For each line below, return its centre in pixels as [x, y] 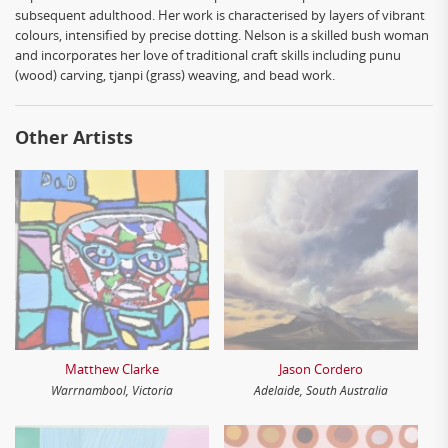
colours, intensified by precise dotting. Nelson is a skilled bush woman [222, 35]
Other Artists [74, 137]
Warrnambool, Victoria [112, 390]
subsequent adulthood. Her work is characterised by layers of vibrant [220, 15]
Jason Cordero [321, 369]
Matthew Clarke [112, 369]
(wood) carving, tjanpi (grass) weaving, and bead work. [175, 75]
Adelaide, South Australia [321, 390]
